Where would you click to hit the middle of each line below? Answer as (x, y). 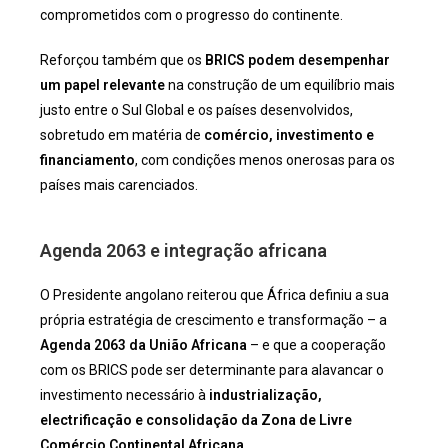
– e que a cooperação (316, 345)
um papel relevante (102, 85)
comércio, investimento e (289, 135)
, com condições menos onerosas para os (265, 160)
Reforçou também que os (122, 60)
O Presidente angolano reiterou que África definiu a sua (214, 295)
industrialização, (265, 395)
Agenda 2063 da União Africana (143, 345)
